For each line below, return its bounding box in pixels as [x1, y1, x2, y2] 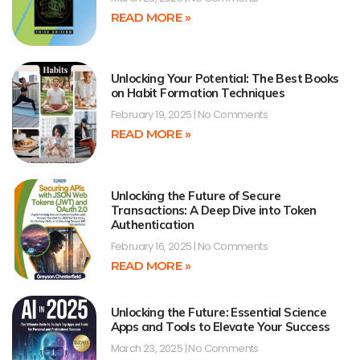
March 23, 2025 [110, 341, 185, 357]
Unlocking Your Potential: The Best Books [110, 71, 339, 87]
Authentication [110, 216, 194, 232]
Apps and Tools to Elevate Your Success [110, 319, 330, 335]
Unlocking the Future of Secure [110, 187, 281, 203]
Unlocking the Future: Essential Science [110, 305, 327, 321]
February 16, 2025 [110, 238, 194, 254]
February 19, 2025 [110, 107, 194, 123]
